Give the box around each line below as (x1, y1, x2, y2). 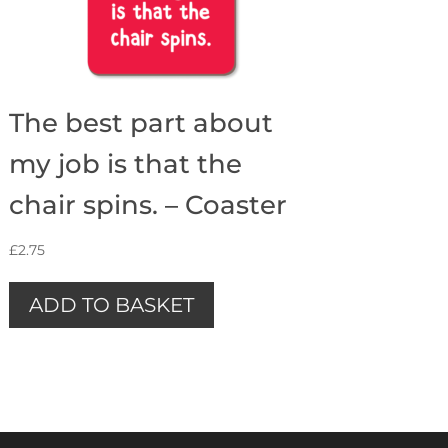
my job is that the (8, 147, 242, 180)
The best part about (8, 106, 273, 139)
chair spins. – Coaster (8, 188, 287, 221)
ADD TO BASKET (28, 292, 194, 317)
